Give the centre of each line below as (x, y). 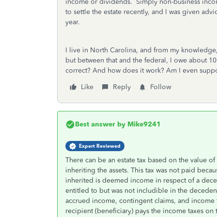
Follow (161, 87)
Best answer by (100, 124)
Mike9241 (143, 124)
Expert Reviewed (100, 146)
